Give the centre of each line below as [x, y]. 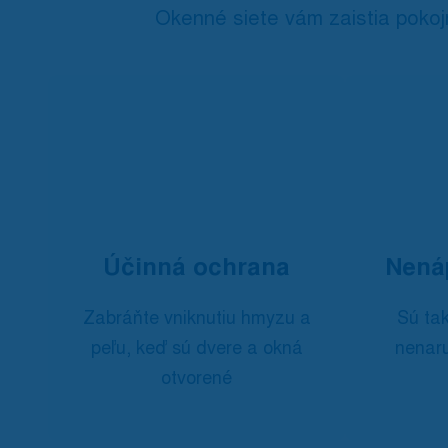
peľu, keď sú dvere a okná [196, 347]
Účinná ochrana [196, 266]
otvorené [196, 377]
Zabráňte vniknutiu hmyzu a [196, 317]
